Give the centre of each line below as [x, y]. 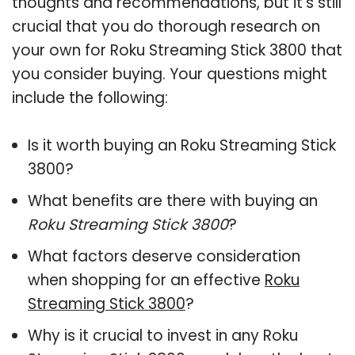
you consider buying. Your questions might [170, 74]
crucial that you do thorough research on [166, 26]
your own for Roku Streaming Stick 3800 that [177, 50]
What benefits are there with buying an [173, 200]
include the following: [90, 97]
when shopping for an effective [146, 280]
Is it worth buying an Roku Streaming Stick [182, 145]
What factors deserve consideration [164, 256]
